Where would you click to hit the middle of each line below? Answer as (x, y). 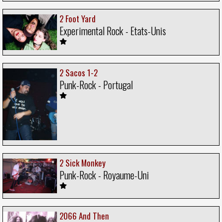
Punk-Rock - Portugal (96, 84)
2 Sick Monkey (83, 163)
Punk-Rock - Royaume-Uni (104, 175)
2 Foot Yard (78, 19)
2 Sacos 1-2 (79, 72)
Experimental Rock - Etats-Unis (113, 31)
